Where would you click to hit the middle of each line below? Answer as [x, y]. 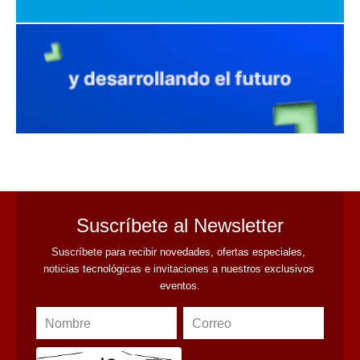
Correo [211, 323]
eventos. [180, 285]
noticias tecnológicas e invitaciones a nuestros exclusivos [178, 268]
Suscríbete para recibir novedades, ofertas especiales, [178, 252]
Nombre [68, 323]
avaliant [180, 149]
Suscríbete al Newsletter [180, 225]
